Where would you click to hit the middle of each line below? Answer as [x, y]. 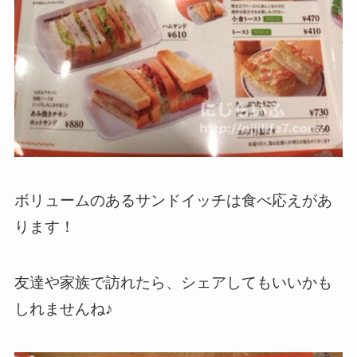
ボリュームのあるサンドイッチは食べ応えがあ [173, 200]
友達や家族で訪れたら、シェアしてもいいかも [173, 283]
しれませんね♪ [63, 309]
